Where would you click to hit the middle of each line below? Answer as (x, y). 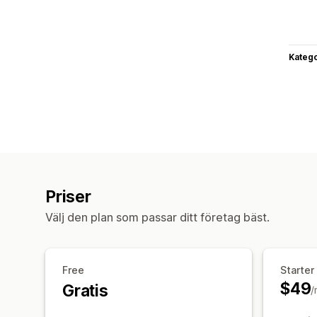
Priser (68, 196)
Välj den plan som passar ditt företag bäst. (157, 217)
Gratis (85, 290)
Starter (297, 270)
